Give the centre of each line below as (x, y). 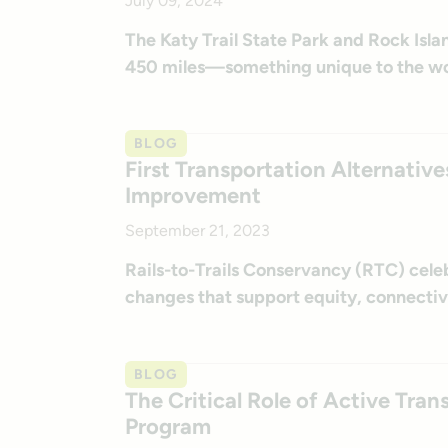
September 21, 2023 (197, 231)
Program (167, 426)
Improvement (192, 196)
